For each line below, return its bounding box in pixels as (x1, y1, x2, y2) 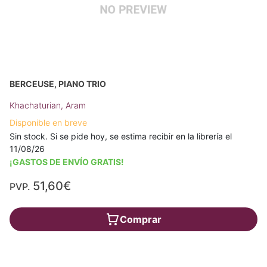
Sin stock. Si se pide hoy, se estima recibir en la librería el (10, 131, 232, 141)
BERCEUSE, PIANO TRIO (10, 79, 106, 89)
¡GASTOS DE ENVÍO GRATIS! (10, 157, 124, 167)
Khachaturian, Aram (10, 100, 86, 110)
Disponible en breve (10, 117, 87, 128)
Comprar (120, 213, 162, 225)
